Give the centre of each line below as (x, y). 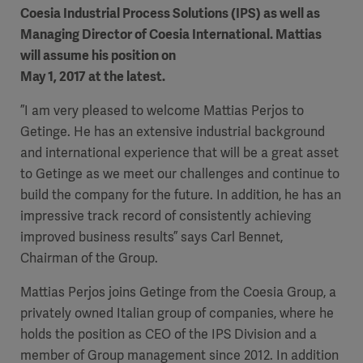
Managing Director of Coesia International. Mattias (171, 34)
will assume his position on (98, 56)
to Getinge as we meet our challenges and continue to (180, 174)
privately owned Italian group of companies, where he (177, 313)
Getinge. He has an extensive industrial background (173, 132)
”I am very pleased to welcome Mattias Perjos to (162, 111)
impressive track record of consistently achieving (166, 216)
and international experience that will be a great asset (179, 153)
